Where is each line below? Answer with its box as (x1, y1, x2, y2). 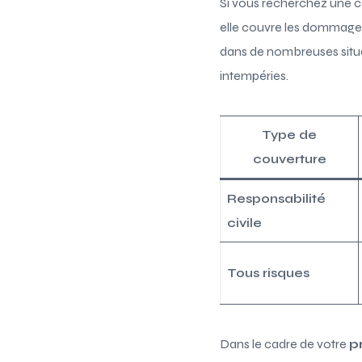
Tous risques (227, 264, 309, 280)
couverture (252, 150, 326, 166)
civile (227, 214, 262, 230)
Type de (262, 126, 317, 142)
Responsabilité (227, 190, 326, 206)
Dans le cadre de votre (220, 335, 349, 351)
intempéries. (220, 67, 288, 83)
